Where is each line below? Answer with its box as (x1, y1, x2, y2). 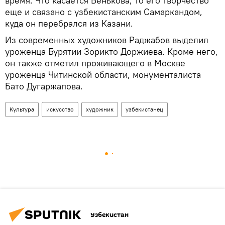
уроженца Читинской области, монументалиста (5, 69, 201, 81)
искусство (46, 105, 74, 114)
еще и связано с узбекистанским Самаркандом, (5, 6, 202, 18)
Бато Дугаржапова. (5, 80, 83, 92)
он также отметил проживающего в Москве (5, 57, 185, 69)
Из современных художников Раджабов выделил (5, 34, 208, 46)
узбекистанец (126, 105, 163, 114)
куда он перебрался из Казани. (5, 18, 133, 30)
